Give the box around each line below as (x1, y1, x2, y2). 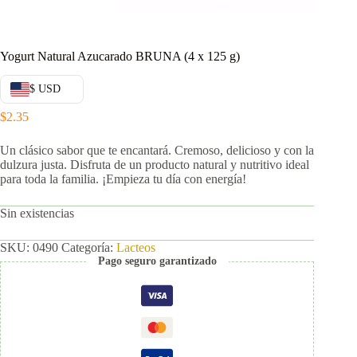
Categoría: (61, 241, 116, 255)
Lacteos (116, 241, 155, 255)
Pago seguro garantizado (97, 255, 217, 268)
